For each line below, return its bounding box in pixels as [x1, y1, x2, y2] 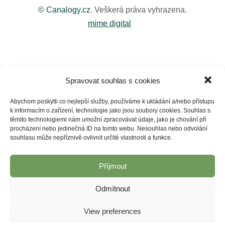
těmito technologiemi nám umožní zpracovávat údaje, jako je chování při [10, 116, 206, 123]
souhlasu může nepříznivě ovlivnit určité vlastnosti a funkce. [10, 134, 172, 141]
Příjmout [98, 162, 127, 170]
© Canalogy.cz [38, 5, 90, 14]
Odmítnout [95, 184, 130, 193]
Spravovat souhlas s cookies [65, 76, 160, 85]
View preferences [84, 207, 141, 215]
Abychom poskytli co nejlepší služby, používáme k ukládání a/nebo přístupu [10, 98, 214, 105]
